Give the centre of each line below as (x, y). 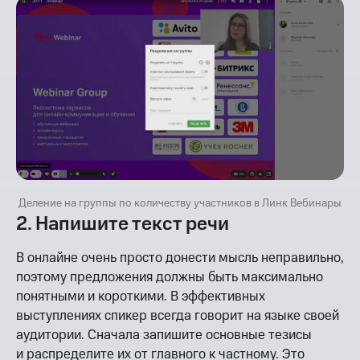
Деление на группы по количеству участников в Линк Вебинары (180, 203)
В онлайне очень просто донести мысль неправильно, (180, 258)
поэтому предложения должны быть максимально (170, 277)
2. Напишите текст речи (123, 224)
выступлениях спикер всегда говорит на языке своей (178, 315)
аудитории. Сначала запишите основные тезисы (164, 335)
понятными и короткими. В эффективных (141, 296)
